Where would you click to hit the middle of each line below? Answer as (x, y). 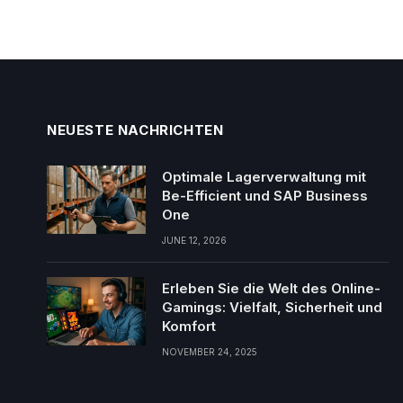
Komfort (189, 327)
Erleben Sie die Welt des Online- (271, 289)
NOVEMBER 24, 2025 (210, 352)
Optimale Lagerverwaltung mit (264, 177)
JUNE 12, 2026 (194, 241)
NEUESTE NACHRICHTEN (135, 130)
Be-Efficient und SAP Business (265, 196)
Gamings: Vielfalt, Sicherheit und (272, 308)
